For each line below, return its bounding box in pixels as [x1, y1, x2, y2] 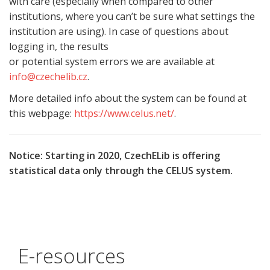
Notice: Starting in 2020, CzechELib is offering [9, 149, 220, 162]
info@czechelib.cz [9, 70, 87, 83]
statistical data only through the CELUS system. [9, 164, 233, 177]
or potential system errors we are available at [9, 55, 215, 68]
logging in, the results [9, 40, 108, 53]
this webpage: [9, 107, 74, 120]
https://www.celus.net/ [74, 107, 174, 120]
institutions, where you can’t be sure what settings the [9, 10, 255, 23]
